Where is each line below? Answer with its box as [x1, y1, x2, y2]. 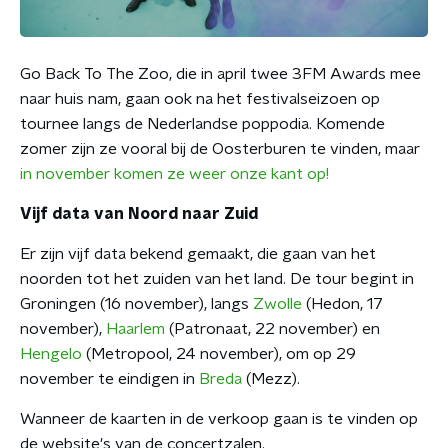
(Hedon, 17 [302, 295, 383, 312]
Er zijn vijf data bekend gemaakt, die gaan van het [20, 245, 376, 262]
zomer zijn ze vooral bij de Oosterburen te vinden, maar [20, 140, 420, 157]
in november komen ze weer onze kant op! [20, 165, 329, 182]
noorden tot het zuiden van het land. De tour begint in [20, 270, 414, 287]
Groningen [20, 295, 96, 312]
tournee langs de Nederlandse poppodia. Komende [20, 115, 385, 132]
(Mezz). [242, 370, 300, 387]
